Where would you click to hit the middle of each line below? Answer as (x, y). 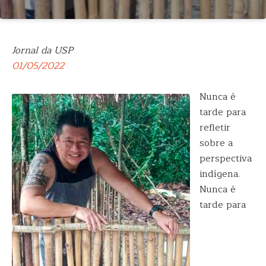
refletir (215, 128)
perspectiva (226, 159)
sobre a (216, 143)
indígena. (220, 174)
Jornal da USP (42, 50)
